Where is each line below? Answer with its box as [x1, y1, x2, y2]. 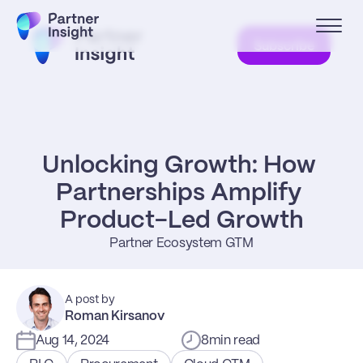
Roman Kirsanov [65, 310, 164, 322]
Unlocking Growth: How [41, 154, 316, 177]
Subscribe [254, 41, 314, 53]
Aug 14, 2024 [36, 335, 110, 347]
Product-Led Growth [59, 209, 304, 233]
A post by [65, 293, 115, 305]
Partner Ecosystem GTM [109, 237, 254, 250]
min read [208, 335, 261, 347]
